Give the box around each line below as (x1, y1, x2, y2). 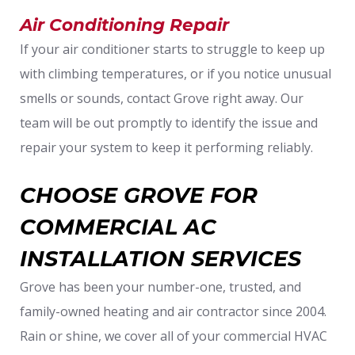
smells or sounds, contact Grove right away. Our (20, 89, 303, 107)
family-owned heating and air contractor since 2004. (20, 302, 326, 320)
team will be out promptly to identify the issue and (20, 113, 318, 132)
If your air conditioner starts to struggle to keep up (20, 40, 325, 58)
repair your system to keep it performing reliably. (20, 138, 313, 156)
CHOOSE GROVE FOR (20, 181, 258, 208)
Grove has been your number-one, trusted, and (20, 277, 301, 296)
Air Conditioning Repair (20, 13, 229, 35)
